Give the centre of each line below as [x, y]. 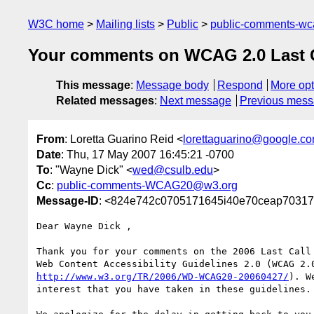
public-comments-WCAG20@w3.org [147, 185]
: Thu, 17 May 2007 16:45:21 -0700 [148, 154]
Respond [240, 86]
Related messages [105, 101]
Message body [172, 86]
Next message [196, 101]
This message [93, 86]
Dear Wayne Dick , [84, 226]
